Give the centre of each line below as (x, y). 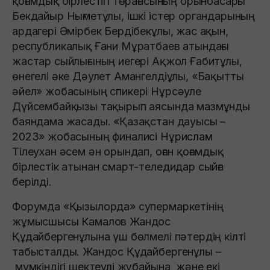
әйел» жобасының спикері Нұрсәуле (107, 92)
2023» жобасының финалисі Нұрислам (112, 137)
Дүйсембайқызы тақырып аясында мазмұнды (131, 107)
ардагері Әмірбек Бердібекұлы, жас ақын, (120, 31)
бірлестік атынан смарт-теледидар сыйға (118, 167)
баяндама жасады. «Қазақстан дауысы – (119, 122)
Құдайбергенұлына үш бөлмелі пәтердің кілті (129, 237)
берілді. (32, 182)
